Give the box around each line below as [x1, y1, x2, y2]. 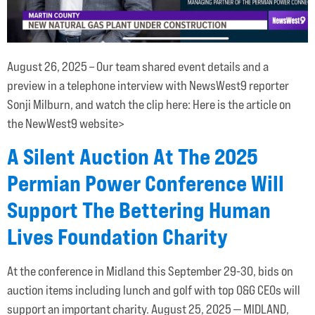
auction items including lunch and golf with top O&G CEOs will [7, 282, 300, 297]
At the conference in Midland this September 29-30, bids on [7, 263, 293, 278]
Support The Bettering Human [7, 195, 271, 224]
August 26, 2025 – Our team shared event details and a [7, 59, 269, 75]
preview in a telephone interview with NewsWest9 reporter [7, 78, 289, 94]
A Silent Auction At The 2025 [7, 142, 258, 170]
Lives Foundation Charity [7, 222, 228, 250]
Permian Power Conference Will [7, 169, 284, 197]
